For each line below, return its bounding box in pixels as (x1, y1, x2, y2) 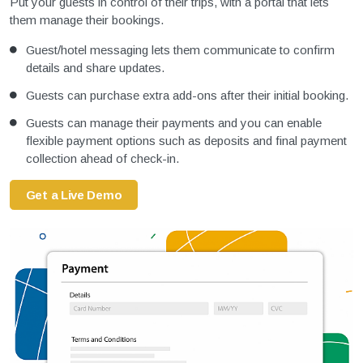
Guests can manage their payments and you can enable (26, 116, 322, 130)
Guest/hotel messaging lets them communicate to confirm (26, 43, 335, 58)
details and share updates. (26, 61, 164, 75)
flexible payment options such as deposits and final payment (26, 134, 347, 148)
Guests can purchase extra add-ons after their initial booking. (26, 88, 348, 103)
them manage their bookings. (10, 13, 164, 28)
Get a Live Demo (25, 187, 122, 202)
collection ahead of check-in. (26, 152, 179, 166)
